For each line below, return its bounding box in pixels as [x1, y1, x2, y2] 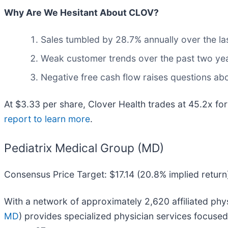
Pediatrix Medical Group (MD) [4, 140, 164, 155]
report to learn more [4, 113, 90, 124]
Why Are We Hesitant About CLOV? [4, 7, 159, 18]
